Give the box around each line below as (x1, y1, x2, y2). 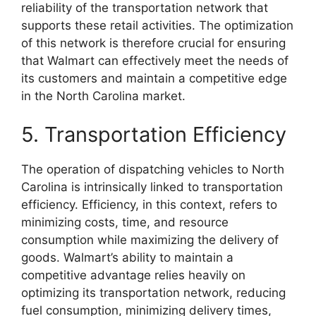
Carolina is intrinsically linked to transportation (21, 180, 283, 195)
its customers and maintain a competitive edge (21, 71, 287, 85)
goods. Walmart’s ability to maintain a (21, 250, 233, 265)
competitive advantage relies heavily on (21, 268, 245, 283)
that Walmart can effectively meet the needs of (21, 53, 288, 68)
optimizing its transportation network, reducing (21, 286, 286, 300)
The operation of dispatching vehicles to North (21, 162, 284, 177)
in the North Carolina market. (21, 88, 186, 103)
